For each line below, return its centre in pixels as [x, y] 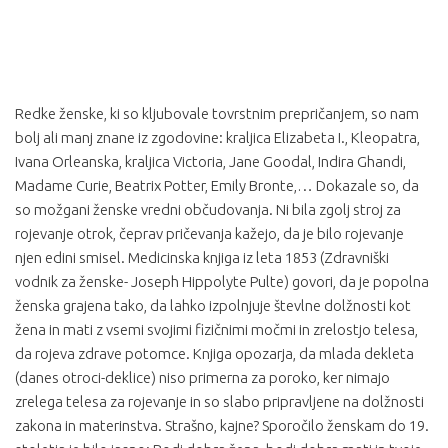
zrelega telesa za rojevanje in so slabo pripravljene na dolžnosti [219, 401]
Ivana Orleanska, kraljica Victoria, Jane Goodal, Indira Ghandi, [210, 161]
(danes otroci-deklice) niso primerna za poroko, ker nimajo [202, 377]
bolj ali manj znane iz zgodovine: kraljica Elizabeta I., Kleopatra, [217, 137]
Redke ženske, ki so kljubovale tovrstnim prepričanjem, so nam [217, 113]
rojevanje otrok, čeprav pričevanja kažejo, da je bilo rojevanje [209, 233]
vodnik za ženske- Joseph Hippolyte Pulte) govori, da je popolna [222, 281]
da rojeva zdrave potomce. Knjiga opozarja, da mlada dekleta [214, 353]
